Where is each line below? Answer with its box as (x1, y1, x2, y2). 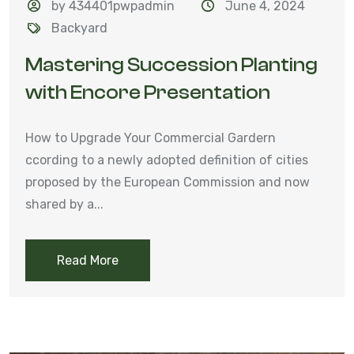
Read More (57, 252, 119, 268)
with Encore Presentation (25, 81, 270, 104)
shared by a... (25, 196, 104, 212)
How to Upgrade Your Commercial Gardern (25, 130, 276, 145)
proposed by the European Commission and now (25, 174, 310, 190)
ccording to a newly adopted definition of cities (25, 152, 308, 168)
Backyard (51, 20, 108, 36)
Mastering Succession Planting (25, 53, 318, 76)
